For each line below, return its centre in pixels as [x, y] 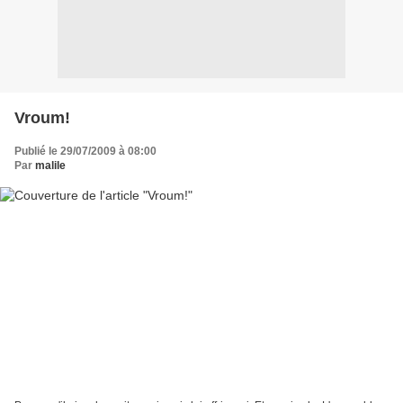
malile [50, 165]
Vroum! [42, 117]
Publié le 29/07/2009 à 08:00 [85, 151]
